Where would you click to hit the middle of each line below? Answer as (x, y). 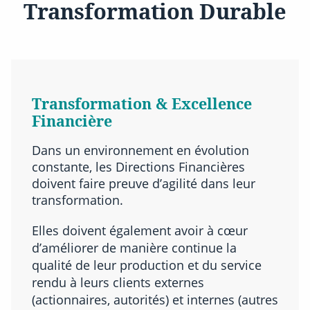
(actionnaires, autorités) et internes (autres (155, 299)
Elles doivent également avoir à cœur (140, 230)
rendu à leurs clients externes (118, 282)
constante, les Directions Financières (138, 167)
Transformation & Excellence (142, 104)
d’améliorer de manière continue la (134, 247)
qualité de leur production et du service (147, 264)
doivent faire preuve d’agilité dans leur (144, 184)
